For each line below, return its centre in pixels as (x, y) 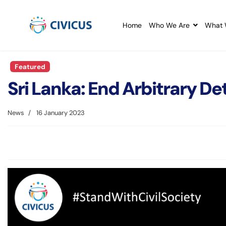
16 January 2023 (61, 113)
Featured (30, 67)
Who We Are (169, 25)
